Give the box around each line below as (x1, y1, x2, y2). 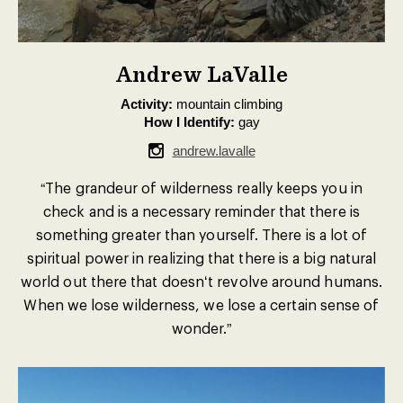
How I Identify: (143, 114, 235, 130)
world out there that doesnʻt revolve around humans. (20, 273, 383, 290)
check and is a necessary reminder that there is (43, 202, 360, 219)
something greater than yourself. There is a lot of (35, 226, 368, 243)
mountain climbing (173, 96, 282, 112)
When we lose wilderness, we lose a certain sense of (23, 296, 380, 313)
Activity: (121, 96, 173, 112)
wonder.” (171, 319, 232, 336)
